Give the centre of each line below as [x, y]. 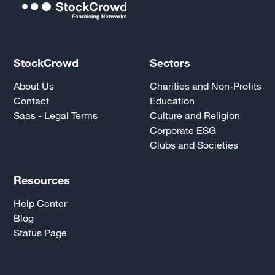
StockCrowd [46, 63]
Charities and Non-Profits [205, 86]
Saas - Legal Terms [56, 115]
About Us [34, 86]
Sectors [170, 63]
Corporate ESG [183, 130]
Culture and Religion [195, 115]
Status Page [41, 232]
